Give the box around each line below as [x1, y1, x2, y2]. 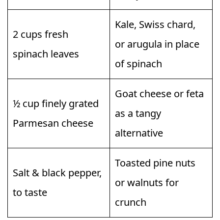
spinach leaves [13, 47, 79, 60]
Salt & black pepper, [13, 165, 102, 179]
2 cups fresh [13, 27, 68, 41]
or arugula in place [115, 37, 199, 51]
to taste [13, 185, 47, 199]
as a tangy [115, 106, 161, 120]
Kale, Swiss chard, [115, 17, 195, 31]
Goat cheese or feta [115, 86, 204, 100]
